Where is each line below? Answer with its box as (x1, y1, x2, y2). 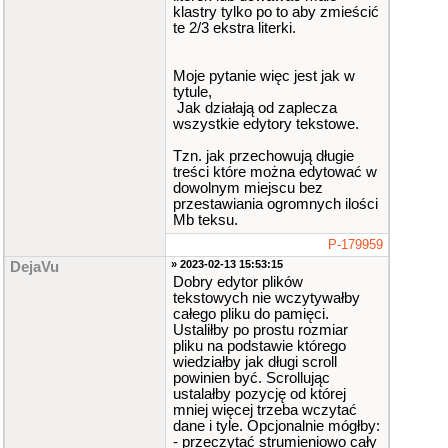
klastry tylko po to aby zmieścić (173, 4, 379, 20)
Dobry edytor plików (173, 274, 303, 290)
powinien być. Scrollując (173, 370, 330, 386)
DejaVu (10, 259, 59, 275)
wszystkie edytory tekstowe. (173, 116, 359, 132)
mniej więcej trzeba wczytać (173, 402, 357, 418)
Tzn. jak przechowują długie (173, 148, 354, 164)
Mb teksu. (173, 212, 238, 228)
